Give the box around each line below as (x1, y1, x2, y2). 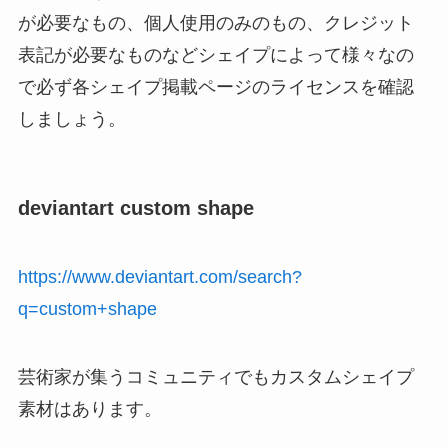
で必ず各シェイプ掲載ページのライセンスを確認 (17, 77, 414, 98)
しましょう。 (17, 109, 126, 130)
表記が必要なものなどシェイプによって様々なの (17, 45, 414, 66)
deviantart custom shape (17, 196, 254, 219)
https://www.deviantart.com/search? (17, 266, 302, 287)
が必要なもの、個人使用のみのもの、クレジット (17, 13, 414, 34)
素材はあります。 (17, 398, 162, 419)
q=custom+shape (17, 298, 157, 319)
